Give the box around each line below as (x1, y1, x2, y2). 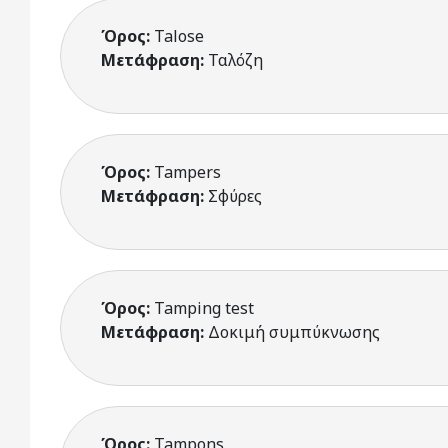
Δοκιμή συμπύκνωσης (208, 321, 380, 343)
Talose (154, 25, 204, 47)
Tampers (154, 161, 221, 183)
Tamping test (154, 297, 254, 319)
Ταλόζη (208, 49, 263, 71)
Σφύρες (208, 185, 262, 207)
